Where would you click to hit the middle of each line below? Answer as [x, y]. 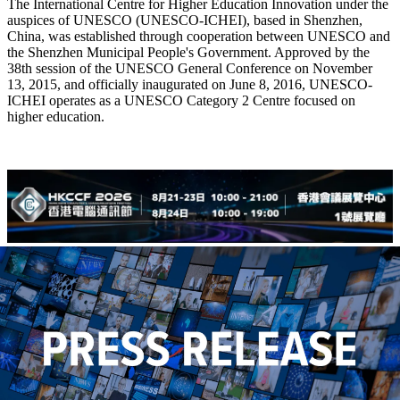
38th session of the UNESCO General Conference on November [190, 69]
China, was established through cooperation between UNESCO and [199, 37]
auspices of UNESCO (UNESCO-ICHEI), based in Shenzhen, [185, 21]
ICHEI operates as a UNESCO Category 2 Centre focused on [181, 101]
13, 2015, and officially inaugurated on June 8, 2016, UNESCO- [190, 85]
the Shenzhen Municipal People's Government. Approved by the [188, 53]
